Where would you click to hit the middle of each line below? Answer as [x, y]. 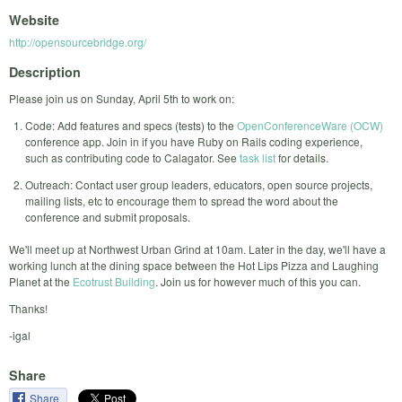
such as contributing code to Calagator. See [132, 157]
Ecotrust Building [114, 281]
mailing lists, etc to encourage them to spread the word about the [182, 200]
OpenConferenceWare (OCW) [310, 125]
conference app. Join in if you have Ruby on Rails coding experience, [194, 141]
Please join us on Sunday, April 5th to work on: [122, 98]
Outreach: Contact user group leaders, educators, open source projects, [199, 184]
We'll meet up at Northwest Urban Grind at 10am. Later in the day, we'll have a [197, 249]
